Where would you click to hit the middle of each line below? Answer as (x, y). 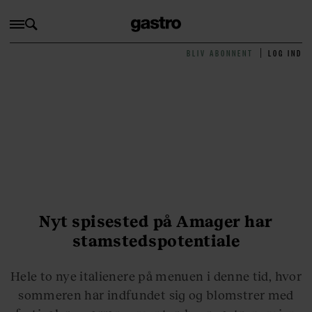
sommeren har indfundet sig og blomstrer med (156, 294)
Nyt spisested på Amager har (156, 221)
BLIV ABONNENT (220, 53)
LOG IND (286, 53)
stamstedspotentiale (156, 241)
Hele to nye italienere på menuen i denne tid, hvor (156, 275)
